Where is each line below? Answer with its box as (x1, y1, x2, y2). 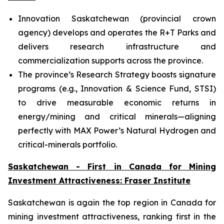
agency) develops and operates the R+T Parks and (18, 27, 216, 37)
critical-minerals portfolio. (18, 139, 117, 149)
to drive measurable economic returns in (18, 97, 216, 107)
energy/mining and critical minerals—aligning (18, 111, 216, 121)
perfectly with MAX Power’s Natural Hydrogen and (18, 125, 216, 135)
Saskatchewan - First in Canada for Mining (8, 161, 216, 171)
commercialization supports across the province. (18, 55, 203, 65)
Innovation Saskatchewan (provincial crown (18, 13, 216, 23)
